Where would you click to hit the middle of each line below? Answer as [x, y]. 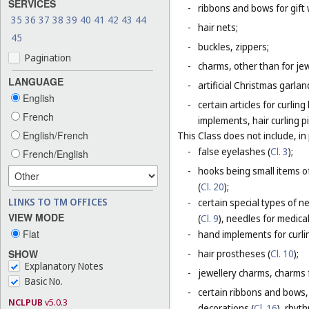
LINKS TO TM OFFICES [58, 201]
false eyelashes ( [234, 152]
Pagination [48, 57]
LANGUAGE [36, 81]
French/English [54, 153]
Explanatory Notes [64, 266]
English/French [54, 135]
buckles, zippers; [233, 47]
